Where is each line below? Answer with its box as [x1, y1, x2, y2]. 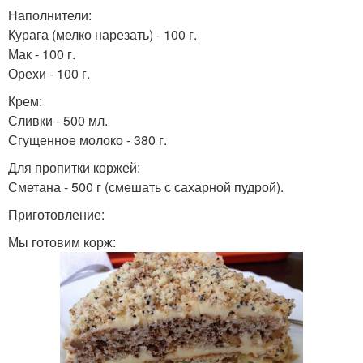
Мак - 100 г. [8, 45, 75, 63]
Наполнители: [8, 6, 92, 24]
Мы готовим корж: [8, 233, 116, 251]
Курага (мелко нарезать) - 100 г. [8, 25, 197, 44]
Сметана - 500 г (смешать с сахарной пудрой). [8, 177, 284, 196]
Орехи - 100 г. [8, 64, 90, 83]
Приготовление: [8, 205, 105, 224]
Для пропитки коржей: [8, 158, 140, 177]
